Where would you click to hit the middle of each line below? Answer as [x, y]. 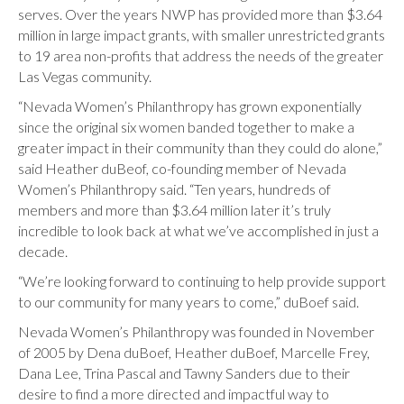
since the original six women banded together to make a [186, 127]
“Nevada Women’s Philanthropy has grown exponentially [190, 106]
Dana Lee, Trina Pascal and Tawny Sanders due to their [184, 373]
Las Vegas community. [85, 76]
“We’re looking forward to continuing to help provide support [202, 281]
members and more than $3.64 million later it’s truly [174, 210]
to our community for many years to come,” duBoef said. [188, 302]
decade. [43, 251]
